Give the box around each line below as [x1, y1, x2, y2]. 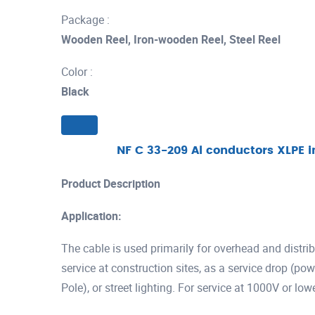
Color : [61, 64, 93, 79]
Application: [61, 207, 122, 224]
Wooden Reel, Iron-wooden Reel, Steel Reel [61, 32, 281, 47]
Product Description [61, 175, 160, 191]
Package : [61, 12, 110, 27]
